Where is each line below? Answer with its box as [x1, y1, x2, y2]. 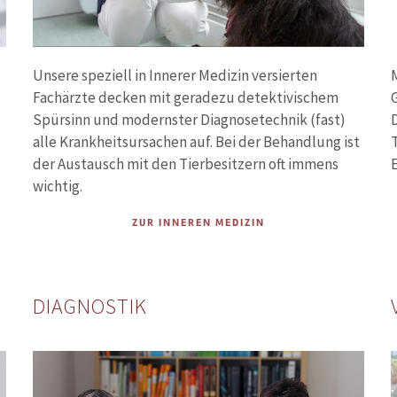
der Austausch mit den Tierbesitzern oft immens [33, 154, 339, 175]
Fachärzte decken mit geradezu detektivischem [33, 88, 339, 108]
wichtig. [33, 176, 83, 197]
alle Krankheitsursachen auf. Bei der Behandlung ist [33, 132, 361, 152]
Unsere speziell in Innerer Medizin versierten [33, 66, 318, 86]
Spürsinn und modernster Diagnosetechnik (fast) [33, 110, 346, 130]
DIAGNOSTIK [33, 292, 148, 321]
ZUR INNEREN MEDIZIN [131, 216, 265, 230]
